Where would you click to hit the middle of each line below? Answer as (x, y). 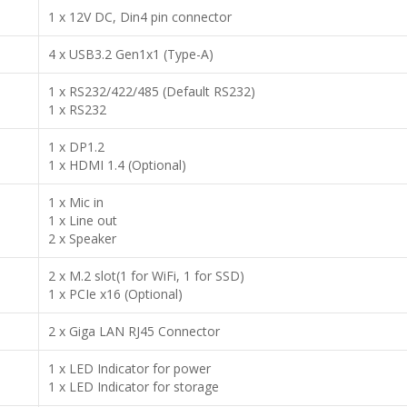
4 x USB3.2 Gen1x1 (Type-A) (131, 54)
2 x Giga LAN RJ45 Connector (134, 331)
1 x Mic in (76, 202)
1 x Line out (83, 220)
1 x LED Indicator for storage (134, 387)
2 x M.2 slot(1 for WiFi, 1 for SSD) (146, 276)
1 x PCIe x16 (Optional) (115, 294)
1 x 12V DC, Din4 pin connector (140, 17)
